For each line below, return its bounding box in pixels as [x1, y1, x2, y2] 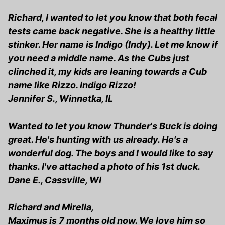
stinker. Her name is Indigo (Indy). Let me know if [8, 39, 218, 50]
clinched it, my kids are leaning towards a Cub [8, 66, 207, 77]
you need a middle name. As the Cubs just [8, 53, 189, 64]
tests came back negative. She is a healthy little [8, 26, 215, 37]
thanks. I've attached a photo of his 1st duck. [8, 161, 200, 172]
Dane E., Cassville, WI [8, 175, 101, 186]
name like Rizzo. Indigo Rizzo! [8, 80, 136, 91]
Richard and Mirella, [8, 202, 94, 213]
